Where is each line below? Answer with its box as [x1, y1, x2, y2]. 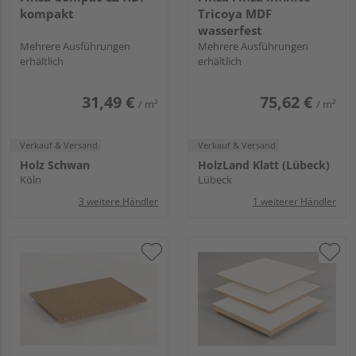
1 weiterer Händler [253, 194, 336, 208]
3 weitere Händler [79, 194, 158, 208]
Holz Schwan [20, 157, 90, 173]
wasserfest [198, 22, 262, 39]
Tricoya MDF [198, 6, 272, 22]
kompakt [20, 6, 74, 22]
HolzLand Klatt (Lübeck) [198, 157, 330, 173]
